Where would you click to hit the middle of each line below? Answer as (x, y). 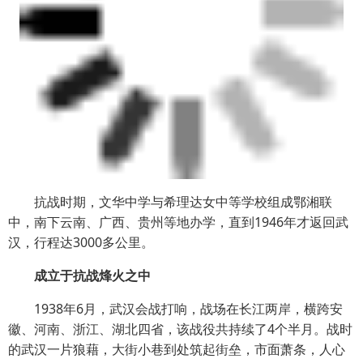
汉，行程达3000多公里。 (81, 242)
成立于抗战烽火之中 (79, 275)
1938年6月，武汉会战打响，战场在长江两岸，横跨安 (175, 308)
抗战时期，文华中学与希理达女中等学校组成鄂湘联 (170, 201)
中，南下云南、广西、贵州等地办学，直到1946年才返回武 (178, 222)
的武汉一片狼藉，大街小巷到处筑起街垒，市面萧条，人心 (177, 349)
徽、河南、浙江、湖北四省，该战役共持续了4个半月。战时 (180, 329)
